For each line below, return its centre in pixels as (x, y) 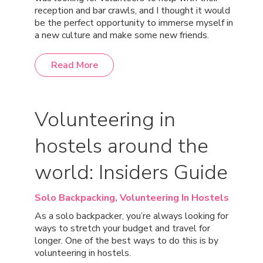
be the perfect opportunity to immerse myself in (134, 23)
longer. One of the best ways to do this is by (127, 241)
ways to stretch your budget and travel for (122, 228)
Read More (74, 65)
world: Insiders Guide (131, 172)
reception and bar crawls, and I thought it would (132, 11)
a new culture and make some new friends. (122, 35)
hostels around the (122, 146)
